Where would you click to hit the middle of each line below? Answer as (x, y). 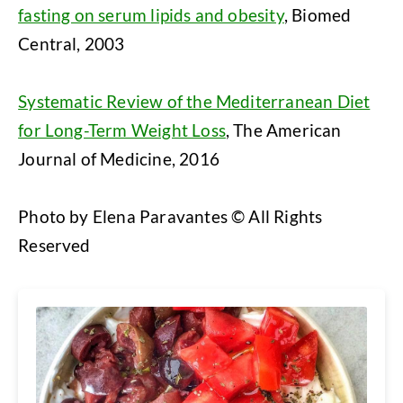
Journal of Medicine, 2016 (119, 158)
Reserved (54, 245)
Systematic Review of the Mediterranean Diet (194, 101)
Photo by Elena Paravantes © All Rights (170, 216)
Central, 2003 (72, 43)
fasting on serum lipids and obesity (151, 14)
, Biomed (318, 14)
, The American (283, 130)
